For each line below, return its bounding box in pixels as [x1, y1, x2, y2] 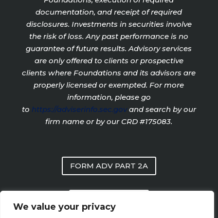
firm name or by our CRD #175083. [45, 116, 173, 126]
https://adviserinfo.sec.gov [31, 104, 127, 114]
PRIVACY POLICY [77, 194, 141, 204]
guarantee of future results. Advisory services [26, 43, 192, 53]
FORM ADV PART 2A [70, 161, 148, 171]
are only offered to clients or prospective [34, 55, 183, 65]
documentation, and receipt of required [36, 7, 182, 17]
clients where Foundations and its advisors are [22, 68, 196, 77]
